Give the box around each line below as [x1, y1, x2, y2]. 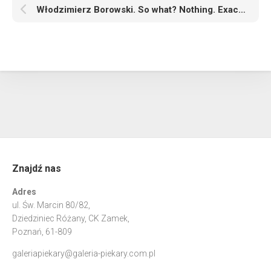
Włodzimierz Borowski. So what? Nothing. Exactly [238, 4, 246, 16]
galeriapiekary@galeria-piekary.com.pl [12, 249, 155, 259]
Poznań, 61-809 [12, 227, 72, 237]
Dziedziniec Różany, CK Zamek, [12, 214, 129, 224]
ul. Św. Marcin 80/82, [12, 200, 90, 211]
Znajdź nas [12, 163, 61, 175]
